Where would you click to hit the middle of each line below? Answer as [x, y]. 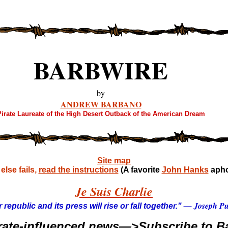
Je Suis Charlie [114, 191]
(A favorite [141, 170]
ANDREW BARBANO [101, 104]
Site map [114, 161]
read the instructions [78, 170]
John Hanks [185, 170]
